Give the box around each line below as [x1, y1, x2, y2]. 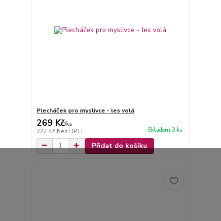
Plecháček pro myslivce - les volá [36, 106, 134, 114]
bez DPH [56, 127, 82, 135]
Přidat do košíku [91, 141, 147, 150]
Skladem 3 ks [147, 126, 183, 134]
